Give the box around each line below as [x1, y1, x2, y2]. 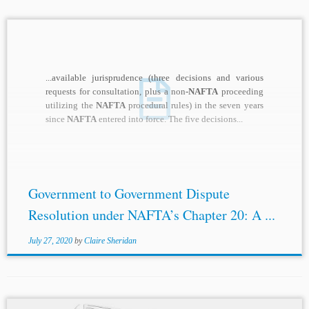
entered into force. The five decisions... [97, 114, 243, 125]
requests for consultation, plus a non [46, 86, 186, 97]
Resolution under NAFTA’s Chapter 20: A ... [28, 206, 275, 225]
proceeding [218, 86, 263, 97]
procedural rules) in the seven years [125, 100, 263, 111]
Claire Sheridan [83, 236, 137, 246]
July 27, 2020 [28, 236, 72, 246]
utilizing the [46, 100, 96, 111]
